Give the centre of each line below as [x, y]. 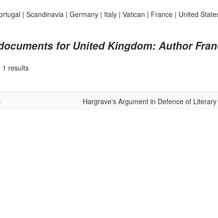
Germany [84, 14]
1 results [15, 68]
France [162, 14]
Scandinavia [45, 14]
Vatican [134, 14]
